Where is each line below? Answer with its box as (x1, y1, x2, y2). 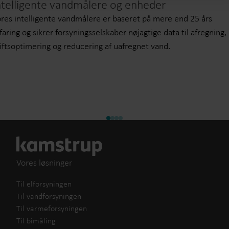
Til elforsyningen (16, 179, 72, 189)
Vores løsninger (16, 157, 72, 169)
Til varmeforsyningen (16, 203, 87, 214)
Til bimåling (16, 216, 56, 226)
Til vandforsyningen (16, 191, 81, 201)
